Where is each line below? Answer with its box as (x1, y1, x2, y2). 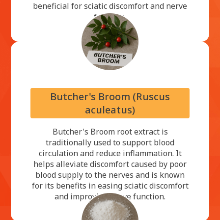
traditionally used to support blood (46, 137, 174, 148)
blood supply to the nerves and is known (35, 169, 185, 180)
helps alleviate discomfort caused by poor (33, 158, 187, 169)
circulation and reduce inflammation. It (38, 147, 182, 159)
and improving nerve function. (55, 191, 165, 202)
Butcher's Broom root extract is (52, 126, 168, 137)
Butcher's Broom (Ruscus (50, 89, 170, 103)
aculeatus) (85, 103, 135, 116)
